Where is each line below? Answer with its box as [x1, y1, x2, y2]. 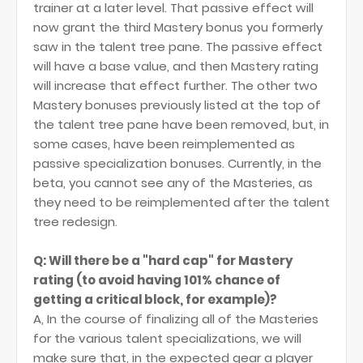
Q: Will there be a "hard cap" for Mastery [33, 252, 293, 269]
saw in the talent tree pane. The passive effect [33, 38, 322, 55]
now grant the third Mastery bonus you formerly [33, 19, 322, 36]
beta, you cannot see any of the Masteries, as [33, 174, 313, 191]
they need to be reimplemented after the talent [33, 194, 330, 211]
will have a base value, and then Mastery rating [33, 58, 318, 75]
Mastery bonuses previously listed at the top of [33, 96, 321, 113]
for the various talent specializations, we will [33, 330, 301, 347]
